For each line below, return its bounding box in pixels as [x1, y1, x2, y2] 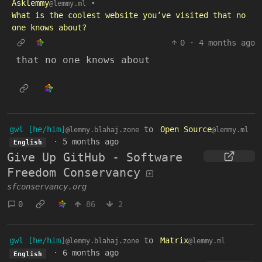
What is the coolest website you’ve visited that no [12, 11, 246, 20]
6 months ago [62, 248, 119, 258]
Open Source [160, 125, 212, 135]
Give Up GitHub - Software [7, 150, 182, 165]
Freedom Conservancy [7, 166, 140, 180]
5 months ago [62, 137, 119, 147]
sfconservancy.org [7, 182, 87, 192]
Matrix [160, 236, 188, 246]
